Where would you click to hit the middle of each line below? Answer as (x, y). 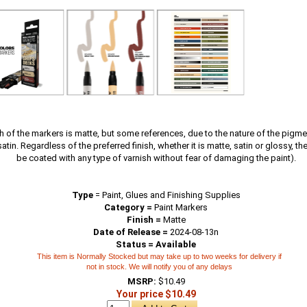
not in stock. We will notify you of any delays (160, 267)
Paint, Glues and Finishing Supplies (171, 195)
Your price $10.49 (156, 294)
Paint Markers (180, 207)
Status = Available (156, 244)
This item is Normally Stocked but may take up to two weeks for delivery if (160, 256)
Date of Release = (131, 232)
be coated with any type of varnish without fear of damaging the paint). (156, 158)
